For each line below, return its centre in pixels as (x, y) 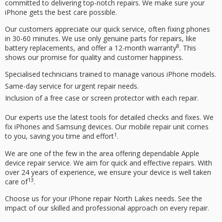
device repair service (37, 163)
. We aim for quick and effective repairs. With (141, 163)
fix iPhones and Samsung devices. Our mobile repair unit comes (107, 127)
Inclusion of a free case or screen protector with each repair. (102, 98)
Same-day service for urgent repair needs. (72, 86)
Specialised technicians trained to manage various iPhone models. (111, 74)
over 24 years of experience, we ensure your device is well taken (108, 172)
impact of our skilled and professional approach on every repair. (107, 208)
